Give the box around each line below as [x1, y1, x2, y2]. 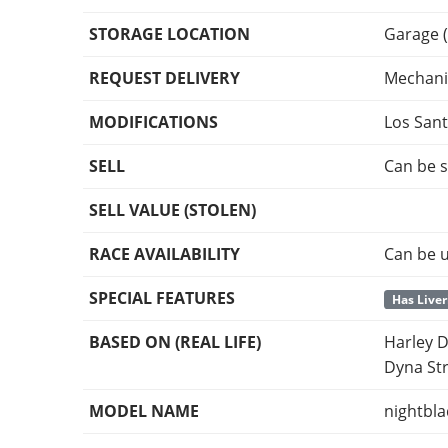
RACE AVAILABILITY [89, 243, 241, 266]
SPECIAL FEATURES [89, 287, 236, 310]
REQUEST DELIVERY [89, 67, 241, 90]
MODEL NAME [89, 400, 200, 423]
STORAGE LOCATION [89, 23, 251, 46]
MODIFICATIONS [89, 111, 219, 134]
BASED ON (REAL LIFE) [89, 331, 262, 354]
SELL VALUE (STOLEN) [89, 199, 257, 222]
